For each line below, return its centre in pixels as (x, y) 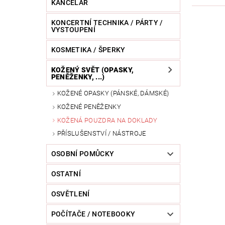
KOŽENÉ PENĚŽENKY (89, 106)
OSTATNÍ (66, 174)
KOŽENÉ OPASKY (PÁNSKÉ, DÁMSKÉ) (113, 93)
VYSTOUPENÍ (73, 30)
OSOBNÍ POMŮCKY (83, 154)
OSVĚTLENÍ (70, 194)
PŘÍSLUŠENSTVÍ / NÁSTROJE (101, 134)
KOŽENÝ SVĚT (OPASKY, (92, 70)
